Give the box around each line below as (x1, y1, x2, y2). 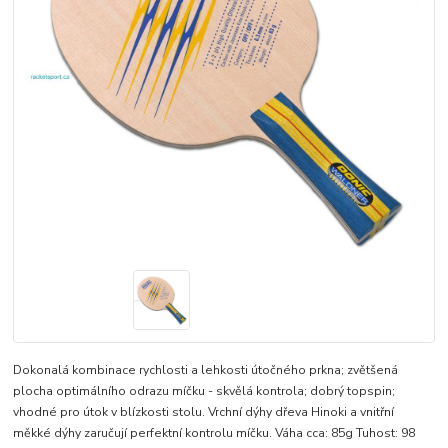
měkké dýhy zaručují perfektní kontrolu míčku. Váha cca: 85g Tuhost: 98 (13, 425, 416, 442)
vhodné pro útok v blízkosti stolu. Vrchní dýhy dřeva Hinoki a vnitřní (13, 404, 395, 421)
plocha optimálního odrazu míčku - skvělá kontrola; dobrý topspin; (13, 383, 396, 400)
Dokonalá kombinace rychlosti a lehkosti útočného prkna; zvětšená (13, 362, 399, 379)
